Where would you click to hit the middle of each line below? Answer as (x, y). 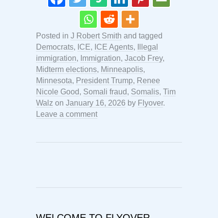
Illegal (148, 47)
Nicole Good (58, 91)
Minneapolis (122, 69)
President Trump (104, 80)
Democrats (55, 47)
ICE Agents (114, 47)
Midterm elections (66, 69)
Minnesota (54, 80)
